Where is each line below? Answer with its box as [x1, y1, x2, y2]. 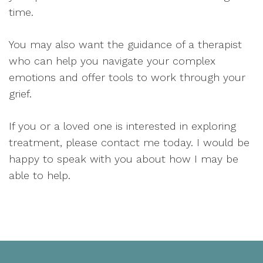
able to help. [9, 168, 70, 181]
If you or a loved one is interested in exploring [9, 119, 236, 132]
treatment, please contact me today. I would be [9, 136, 249, 149]
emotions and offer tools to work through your [9, 70, 245, 83]
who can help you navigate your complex [9, 54, 215, 67]
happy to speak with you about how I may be [9, 152, 238, 165]
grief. [9, 87, 32, 100]
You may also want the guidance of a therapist [9, 38, 242, 50]
